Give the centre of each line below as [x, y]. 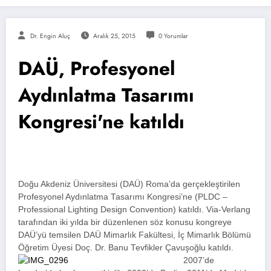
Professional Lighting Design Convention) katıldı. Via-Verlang [134, 210]
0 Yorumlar [173, 36]
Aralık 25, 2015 [114, 36]
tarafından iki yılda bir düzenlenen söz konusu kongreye [125, 223]
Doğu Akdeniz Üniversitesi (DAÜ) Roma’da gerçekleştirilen [129, 184]
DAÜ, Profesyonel [97, 69]
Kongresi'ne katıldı [101, 122]
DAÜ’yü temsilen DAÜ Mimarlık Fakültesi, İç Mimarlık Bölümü [135, 235]
